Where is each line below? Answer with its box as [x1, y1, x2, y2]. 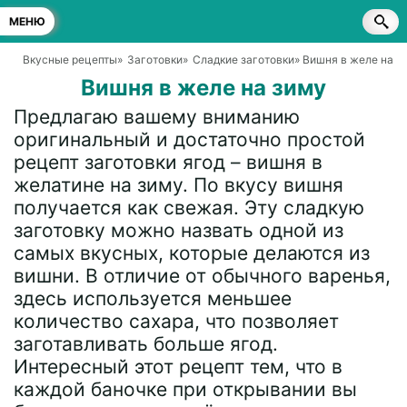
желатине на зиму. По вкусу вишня [14, 174, 343, 196]
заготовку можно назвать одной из [14, 219, 343, 242]
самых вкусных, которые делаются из [14, 242, 370, 264]
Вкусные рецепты [23, 53, 117, 66]
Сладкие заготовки [193, 53, 294, 66]
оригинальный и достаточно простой [14, 128, 365, 151]
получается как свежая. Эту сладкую [14, 196, 364, 219]
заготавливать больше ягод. [14, 333, 278, 355]
